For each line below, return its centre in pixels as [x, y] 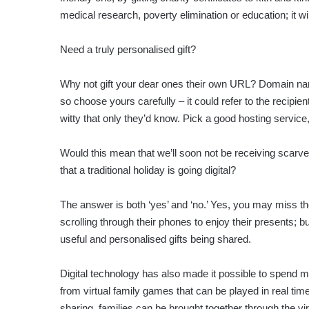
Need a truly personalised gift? [128, 49]
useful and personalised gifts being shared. [156, 239]
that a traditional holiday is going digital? [148, 170]
